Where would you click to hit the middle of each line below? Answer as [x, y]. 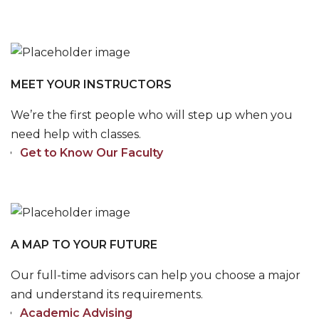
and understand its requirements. [107, 294]
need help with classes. [76, 134]
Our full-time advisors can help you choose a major [156, 275]
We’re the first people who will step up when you [152, 115]
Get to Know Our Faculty [91, 153]
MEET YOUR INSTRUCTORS [91, 84]
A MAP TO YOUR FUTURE [84, 245]
